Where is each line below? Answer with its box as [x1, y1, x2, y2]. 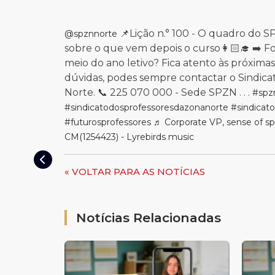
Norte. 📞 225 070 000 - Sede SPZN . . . [64, 87, 252, 99]
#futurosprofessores [64, 117, 151, 128]
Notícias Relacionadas [76, 210, 221, 226]
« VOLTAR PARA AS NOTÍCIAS [64, 166, 205, 178]
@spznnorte [64, 28, 117, 40]
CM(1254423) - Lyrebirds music [64, 131, 194, 143]
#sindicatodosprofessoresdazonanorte [64, 102, 228, 114]
